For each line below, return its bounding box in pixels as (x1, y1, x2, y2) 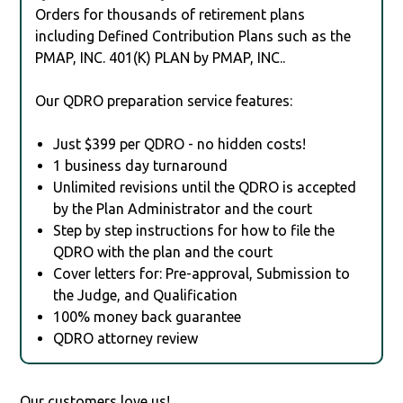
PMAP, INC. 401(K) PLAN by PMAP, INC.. (35, 49, 286, 66)
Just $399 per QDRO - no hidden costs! (53, 135, 307, 152)
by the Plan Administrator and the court (53, 200, 313, 217)
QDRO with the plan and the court (53, 243, 273, 260)
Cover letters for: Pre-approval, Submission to (53, 264, 351, 282)
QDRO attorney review (53, 329, 199, 346)
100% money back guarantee (53, 308, 242, 325)
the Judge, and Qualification (53, 286, 238, 303)
